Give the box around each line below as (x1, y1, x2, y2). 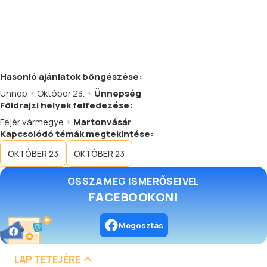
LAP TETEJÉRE (14, 253, 80, 266)
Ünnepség (94, 87, 141, 100)
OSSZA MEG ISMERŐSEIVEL (67, 175, 200, 188)
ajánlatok (39, 70, 80, 83)
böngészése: (80, 70, 142, 83)
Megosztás (118, 220, 163, 231)
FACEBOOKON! (88, 189, 179, 205)
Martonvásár (73, 116, 132, 128)
